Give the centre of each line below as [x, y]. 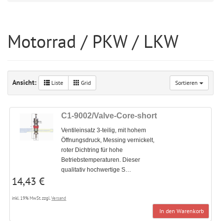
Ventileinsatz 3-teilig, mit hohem [104, 130]
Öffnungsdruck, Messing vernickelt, [108, 140]
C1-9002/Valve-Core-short [109, 116]
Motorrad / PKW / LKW [93, 41]
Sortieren [187, 83]
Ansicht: [25, 82]
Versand [59, 198]
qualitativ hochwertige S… [96, 170]
